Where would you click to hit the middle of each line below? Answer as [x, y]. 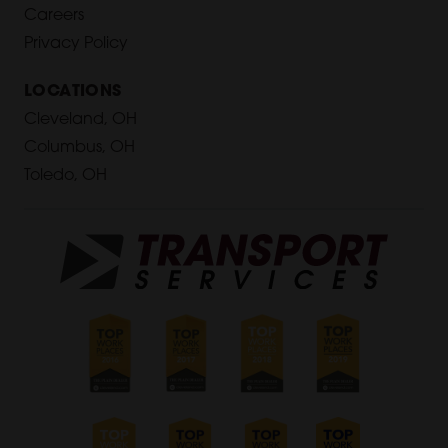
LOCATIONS [73, 92]
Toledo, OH [65, 176]
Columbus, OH [79, 148]
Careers [54, 16]
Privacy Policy [76, 44]
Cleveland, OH [80, 120]
